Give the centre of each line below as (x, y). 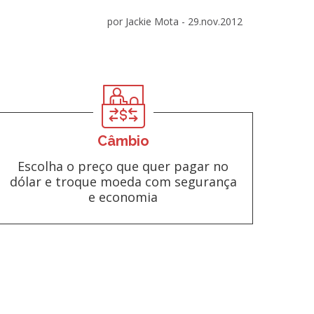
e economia (123, 197)
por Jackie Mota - (148, 21)
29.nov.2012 (215, 21)
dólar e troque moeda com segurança (123, 181)
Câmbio (123, 141)
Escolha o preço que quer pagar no (123, 166)
